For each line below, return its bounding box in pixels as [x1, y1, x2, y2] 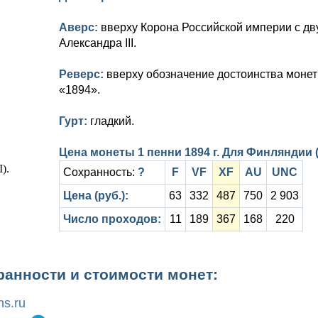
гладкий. [90, 115, 134, 127]
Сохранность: [63, 166, 138, 178]
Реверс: [59, 68, 106, 80]
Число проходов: [63, 213, 161, 225]
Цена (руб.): [63, 190, 128, 202]
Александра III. [59, 37, 136, 49]
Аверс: [59, 21, 101, 33]
